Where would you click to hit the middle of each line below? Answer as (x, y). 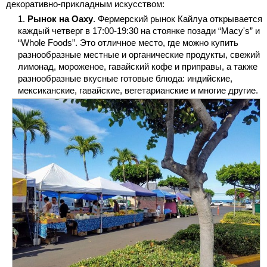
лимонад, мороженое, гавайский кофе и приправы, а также (138, 66)
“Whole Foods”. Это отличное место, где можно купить (128, 42)
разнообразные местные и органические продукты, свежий (139, 54)
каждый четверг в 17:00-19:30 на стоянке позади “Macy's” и (139, 30)
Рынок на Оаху (60, 18)
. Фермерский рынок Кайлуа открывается (178, 18)
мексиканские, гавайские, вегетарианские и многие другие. (138, 90)
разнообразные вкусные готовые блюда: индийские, (125, 78)
